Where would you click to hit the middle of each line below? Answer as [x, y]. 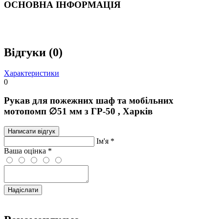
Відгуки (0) [33, 52]
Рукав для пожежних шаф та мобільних [89, 101]
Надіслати [23, 190]
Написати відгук [32, 131]
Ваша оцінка [26, 151]
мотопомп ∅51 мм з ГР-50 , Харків [78, 111]
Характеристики [32, 73]
